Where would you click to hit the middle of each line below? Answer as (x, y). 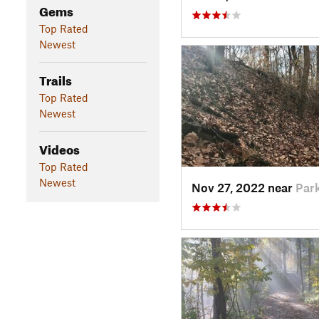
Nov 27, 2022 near (243, 187)
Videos (59, 147)
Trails (55, 78)
